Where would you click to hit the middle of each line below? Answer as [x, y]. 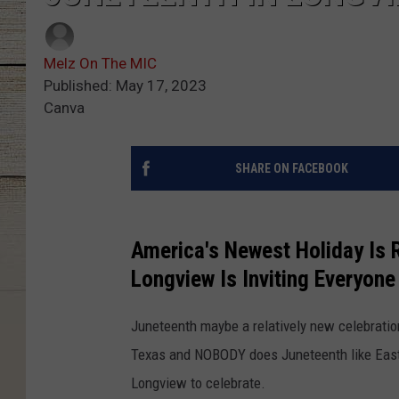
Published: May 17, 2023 [125, 86]
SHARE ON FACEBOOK [291, 169]
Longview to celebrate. [198, 383]
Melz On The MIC [100, 64]
